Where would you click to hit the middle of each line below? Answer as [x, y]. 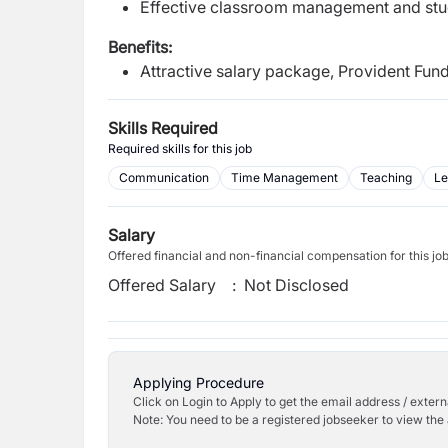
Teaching [386, 177]
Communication [164, 177]
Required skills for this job [180, 148]
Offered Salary [162, 285]
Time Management [284, 177]
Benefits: [140, 47]
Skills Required [163, 128]
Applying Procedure [198, 382]
